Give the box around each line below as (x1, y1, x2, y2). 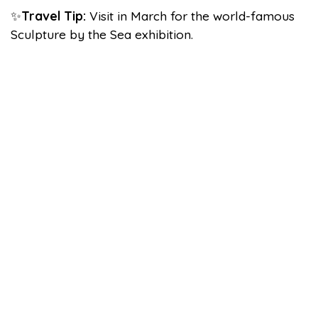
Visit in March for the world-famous (89, 8, 295, 23)
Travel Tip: (21, 8, 89, 23)
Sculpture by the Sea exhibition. (11, 26, 193, 42)
